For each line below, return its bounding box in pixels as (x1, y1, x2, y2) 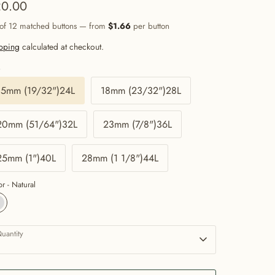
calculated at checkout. (20, 41, 104, 53)
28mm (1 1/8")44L (82, 150, 158, 165)
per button (131, 20, 169, 33)
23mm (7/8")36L (103, 117, 172, 131)
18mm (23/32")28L (101, 83, 181, 98)
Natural (12, 178, 36, 190)
